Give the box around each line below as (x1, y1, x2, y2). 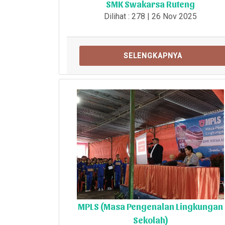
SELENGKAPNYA (124, 51, 182, 60)
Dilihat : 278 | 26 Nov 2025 (104, 11, 197, 21)
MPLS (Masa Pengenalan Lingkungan (78, 201, 223, 212)
